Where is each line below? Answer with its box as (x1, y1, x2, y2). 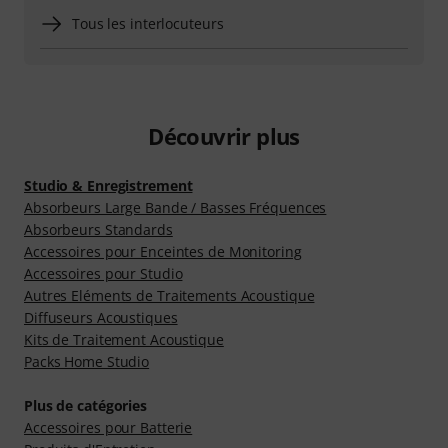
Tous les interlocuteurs (72, 14, 224, 34)
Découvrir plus (148, 121, 300, 152)
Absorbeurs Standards (24, 220, 173, 240)
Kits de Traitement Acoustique (24, 330, 224, 350)
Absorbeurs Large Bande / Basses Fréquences (24, 198, 327, 218)
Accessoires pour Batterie (24, 418, 193, 438)
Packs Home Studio (24, 352, 150, 372)
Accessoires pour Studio (24, 264, 183, 284)
